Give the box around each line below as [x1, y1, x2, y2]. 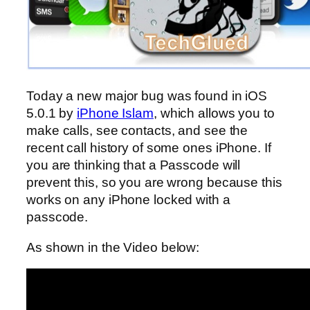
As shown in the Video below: [26, 239, 200, 255]
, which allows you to [153, 106, 275, 121]
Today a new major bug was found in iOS [26, 89, 268, 104]
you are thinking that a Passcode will [26, 158, 241, 173]
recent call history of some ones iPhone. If [26, 140, 271, 156]
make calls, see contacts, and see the [26, 123, 248, 138]
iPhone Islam [77, 106, 154, 121]
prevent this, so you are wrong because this [26, 175, 282, 190]
